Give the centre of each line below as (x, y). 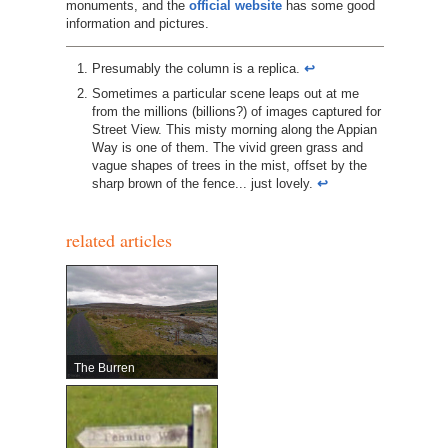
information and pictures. (137, 24)
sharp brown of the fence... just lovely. (204, 183)
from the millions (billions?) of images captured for (236, 111)
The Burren (104, 368)
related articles (118, 239)
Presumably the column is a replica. (197, 69)
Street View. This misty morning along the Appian (234, 129)
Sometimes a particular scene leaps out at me (225, 93)
